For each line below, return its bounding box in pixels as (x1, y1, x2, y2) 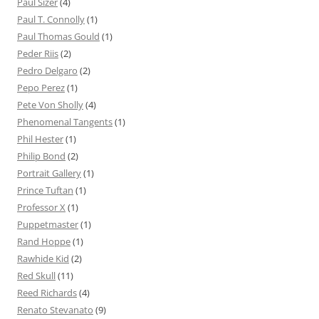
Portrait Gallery (17, 167, 81, 180)
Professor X (17, 201, 66, 214)
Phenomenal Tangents (17, 115, 113, 129)
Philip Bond (17, 150, 66, 163)
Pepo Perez (17, 81, 65, 95)
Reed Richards (17, 286, 77, 300)
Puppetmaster (17, 218, 78, 231)
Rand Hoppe (17, 235, 70, 249)
